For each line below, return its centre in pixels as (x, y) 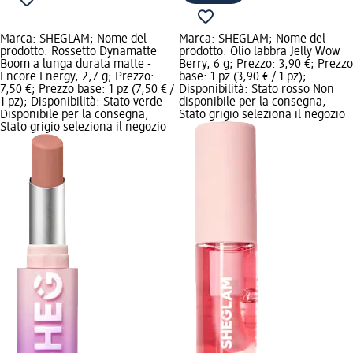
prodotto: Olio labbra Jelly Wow (259, 52)
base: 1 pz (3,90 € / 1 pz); (242, 78)
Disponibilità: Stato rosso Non (256, 90)
